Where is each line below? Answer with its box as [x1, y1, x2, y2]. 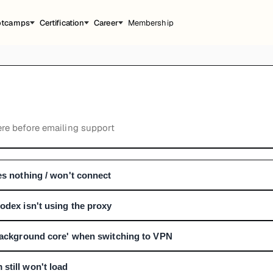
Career [94, 17, 118, 28]
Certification [39, 17, 85, 28]
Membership [127, 17, 174, 28]
